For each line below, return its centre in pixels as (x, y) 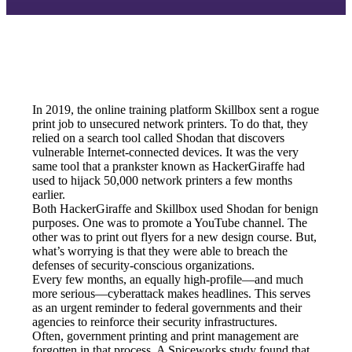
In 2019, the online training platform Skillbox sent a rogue (176, 109)
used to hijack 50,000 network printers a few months (163, 180)
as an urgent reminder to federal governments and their (167, 307)
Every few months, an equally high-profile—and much (168, 279)
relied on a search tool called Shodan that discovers (159, 137)
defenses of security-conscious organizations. (144, 265)
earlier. (49, 194)
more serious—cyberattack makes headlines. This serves (172, 293)
